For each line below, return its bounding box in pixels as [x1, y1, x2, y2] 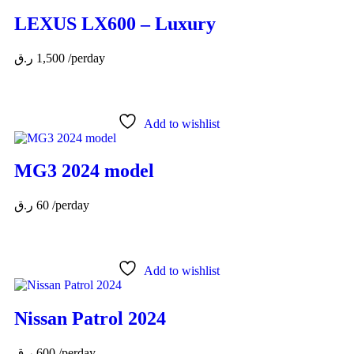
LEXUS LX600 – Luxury [14, 13, 217, 34]
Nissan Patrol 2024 [14, 308, 167, 330]
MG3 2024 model [14, 160, 155, 182]
